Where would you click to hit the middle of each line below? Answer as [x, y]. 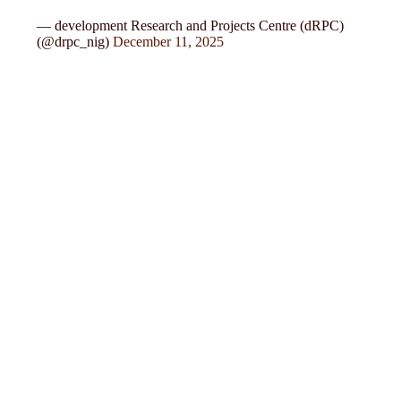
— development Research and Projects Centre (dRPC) [191, 25]
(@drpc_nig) [75, 41]
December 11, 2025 [169, 41]
